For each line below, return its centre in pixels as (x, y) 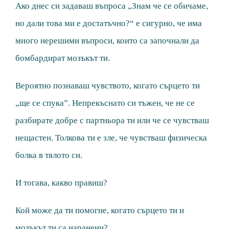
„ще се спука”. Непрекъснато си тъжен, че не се (105, 103)
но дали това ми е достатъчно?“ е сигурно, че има (109, 24)
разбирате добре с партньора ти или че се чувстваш (112, 121)
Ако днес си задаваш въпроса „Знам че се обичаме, (112, 6)
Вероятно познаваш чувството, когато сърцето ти (108, 86)
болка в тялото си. (49, 155)
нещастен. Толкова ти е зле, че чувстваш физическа (111, 138)
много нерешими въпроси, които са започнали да (107, 41)
